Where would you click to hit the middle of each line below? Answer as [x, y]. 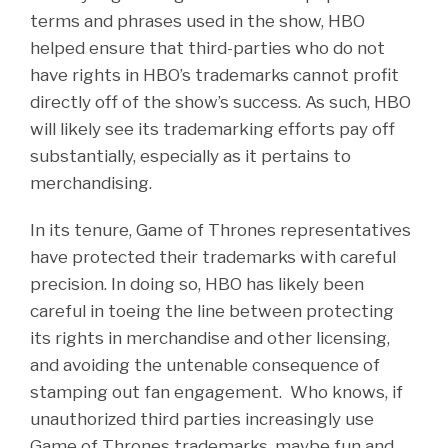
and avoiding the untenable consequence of [205, 364]
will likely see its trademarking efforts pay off [212, 128]
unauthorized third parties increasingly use [202, 418]
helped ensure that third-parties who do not [207, 47]
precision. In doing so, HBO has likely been [197, 283]
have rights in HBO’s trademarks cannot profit [214, 74]
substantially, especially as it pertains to [190, 155]
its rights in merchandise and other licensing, [210, 337]
